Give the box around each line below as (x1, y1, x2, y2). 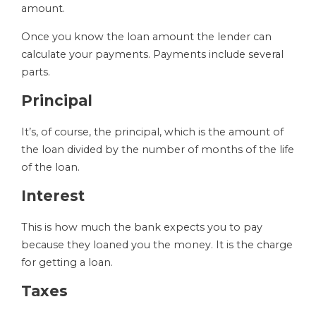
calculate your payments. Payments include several (21, 48, 284, 61)
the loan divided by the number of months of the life (21, 143, 294, 157)
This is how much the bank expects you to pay (21, 221, 262, 234)
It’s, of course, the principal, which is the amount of (21, 126, 284, 139)
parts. (21, 66, 50, 79)
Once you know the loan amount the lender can (21, 30, 272, 44)
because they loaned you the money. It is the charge (21, 238, 293, 252)
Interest (21, 187, 85, 205)
